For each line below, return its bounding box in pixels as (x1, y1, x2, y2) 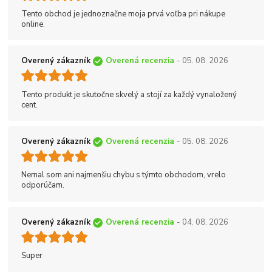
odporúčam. (21, 180, 64, 191)
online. (21, 18, 45, 30)
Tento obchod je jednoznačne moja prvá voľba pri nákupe (21, 8, 225, 19)
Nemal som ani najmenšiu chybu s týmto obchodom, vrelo (21, 169, 226, 181)
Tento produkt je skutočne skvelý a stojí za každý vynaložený (21, 89, 237, 100)
